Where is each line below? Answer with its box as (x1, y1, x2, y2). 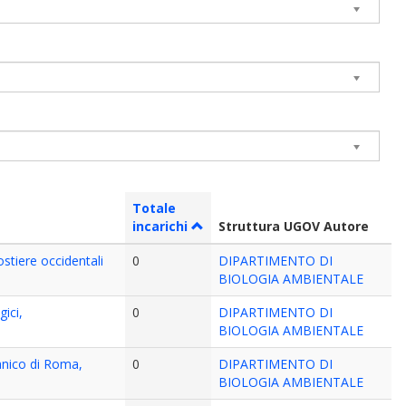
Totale (132, 199, 177, 217)
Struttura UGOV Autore (218, 217, 370, 235)
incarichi (132, 217, 188, 235)
